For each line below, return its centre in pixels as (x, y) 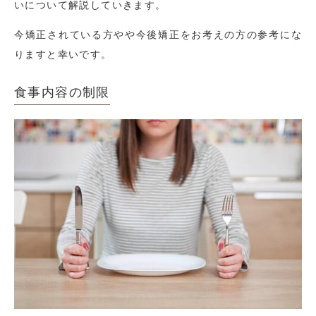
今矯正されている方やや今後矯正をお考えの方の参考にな (158, 35)
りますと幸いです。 (63, 54)
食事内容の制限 (62, 93)
